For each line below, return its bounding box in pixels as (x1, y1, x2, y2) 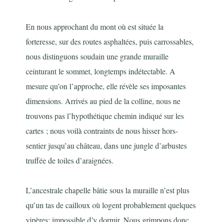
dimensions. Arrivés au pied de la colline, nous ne (26, 96, 181, 107)
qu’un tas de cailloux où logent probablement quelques (26, 200, 196, 211)
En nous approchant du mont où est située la (26, 21, 164, 32)
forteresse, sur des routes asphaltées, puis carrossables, (26, 36, 194, 47)
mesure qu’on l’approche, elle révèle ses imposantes (26, 81, 186, 92)
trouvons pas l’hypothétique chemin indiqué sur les (26, 111, 184, 121)
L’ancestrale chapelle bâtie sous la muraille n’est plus (26, 185, 190, 196)
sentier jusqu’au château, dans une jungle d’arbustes (26, 140, 187, 151)
